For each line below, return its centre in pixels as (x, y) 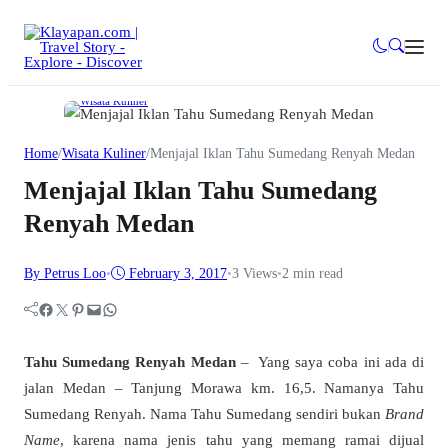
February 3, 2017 (178, 273)
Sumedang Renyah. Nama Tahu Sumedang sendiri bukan (204, 414)
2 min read (312, 273)
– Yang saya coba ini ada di (332, 362)
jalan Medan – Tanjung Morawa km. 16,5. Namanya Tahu (224, 388)
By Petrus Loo (65, 273)
